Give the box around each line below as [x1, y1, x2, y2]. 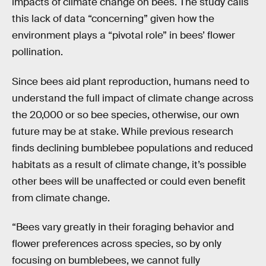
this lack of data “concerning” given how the [12, 12, 214, 26]
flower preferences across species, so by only [12, 237, 221, 251]
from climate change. [12, 191, 110, 204]
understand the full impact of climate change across [12, 91, 254, 104]
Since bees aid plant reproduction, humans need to [12, 75, 249, 88]
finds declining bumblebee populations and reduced [12, 141, 253, 154]
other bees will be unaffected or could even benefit [12, 175, 246, 188]
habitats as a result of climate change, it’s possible [12, 158, 246, 171]
